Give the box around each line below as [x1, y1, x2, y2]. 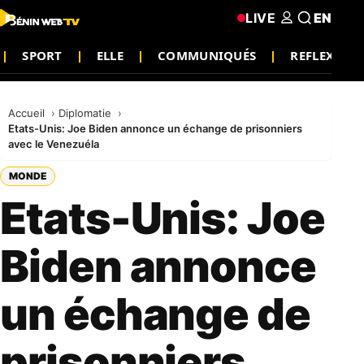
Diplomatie [58, 106, 115, 119]
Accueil [8, 106, 48, 119]
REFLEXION [290, 46, 360, 63]
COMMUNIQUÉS [158, 46, 257, 63]
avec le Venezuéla [8, 137, 99, 150]
